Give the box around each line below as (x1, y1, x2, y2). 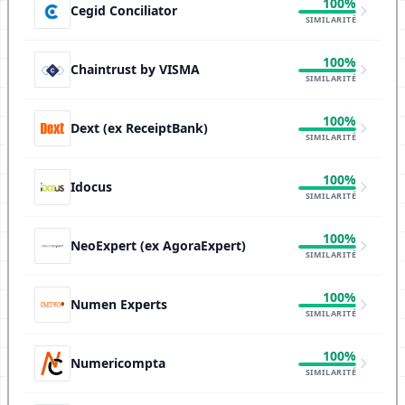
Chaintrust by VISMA (71, 61, 200, 78)
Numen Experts (71, 296, 167, 313)
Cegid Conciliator (71, 2, 177, 19)
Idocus (71, 178, 112, 195)
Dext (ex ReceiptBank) (71, 119, 208, 137)
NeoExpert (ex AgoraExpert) (71, 237, 246, 254)
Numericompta (71, 354, 165, 372)
